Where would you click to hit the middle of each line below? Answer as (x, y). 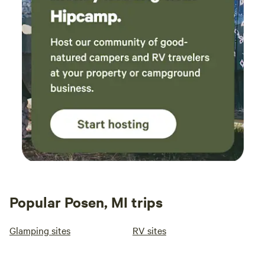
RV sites (149, 230)
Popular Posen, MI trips (86, 202)
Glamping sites (40, 230)
